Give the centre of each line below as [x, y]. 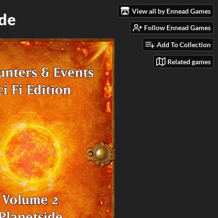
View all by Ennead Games [171, 11]
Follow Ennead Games [177, 28]
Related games [189, 61]
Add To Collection [184, 45]
